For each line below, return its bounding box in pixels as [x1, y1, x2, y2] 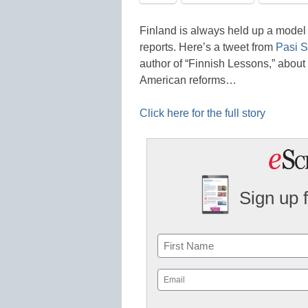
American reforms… [140, 74, 236, 86]
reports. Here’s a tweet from [140, 41, 276, 53]
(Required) [159, 288, 200, 299]
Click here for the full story [140, 107, 265, 119]
